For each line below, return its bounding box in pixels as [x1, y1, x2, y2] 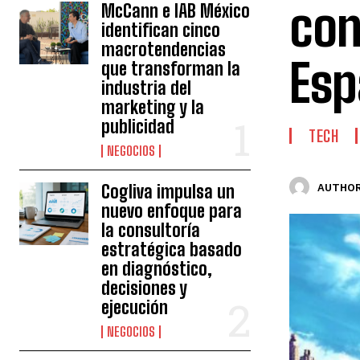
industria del [101, 77, 192, 99]
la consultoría [101, 219, 201, 241]
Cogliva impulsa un [101, 181, 235, 202]
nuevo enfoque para [101, 200, 243, 222]
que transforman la [101, 58, 241, 80]
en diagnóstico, [101, 258, 213, 280]
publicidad [101, 116, 175, 137]
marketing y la [101, 96, 205, 118]
